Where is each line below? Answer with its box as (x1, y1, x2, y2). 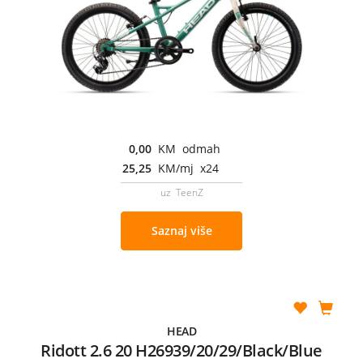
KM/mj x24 (158, 160, 219, 176)
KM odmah (158, 140, 220, 156)
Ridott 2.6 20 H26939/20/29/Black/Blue (41, 339, 322, 361)
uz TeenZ (160, 185, 203, 199)
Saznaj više (151, 222, 212, 238)
